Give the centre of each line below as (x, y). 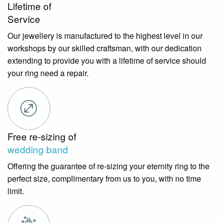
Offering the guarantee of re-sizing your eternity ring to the (109, 166)
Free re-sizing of (42, 136)
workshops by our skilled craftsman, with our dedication (105, 48)
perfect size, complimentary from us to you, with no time (104, 179)
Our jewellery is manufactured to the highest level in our (105, 36)
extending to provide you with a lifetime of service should (107, 61)
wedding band (38, 149)
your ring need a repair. (48, 73)
